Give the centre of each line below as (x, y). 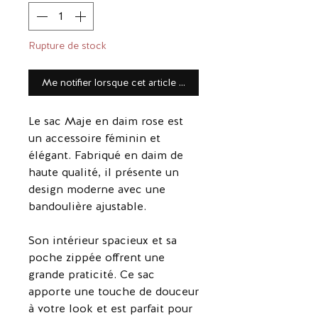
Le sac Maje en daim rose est (106, 121)
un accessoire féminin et (94, 138)
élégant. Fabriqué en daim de (106, 155)
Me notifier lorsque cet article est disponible (142, 83)
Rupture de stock (67, 46)
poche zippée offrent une (97, 258)
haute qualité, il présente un (104, 172)
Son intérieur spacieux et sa (103, 241)
